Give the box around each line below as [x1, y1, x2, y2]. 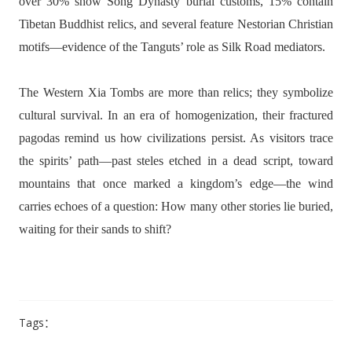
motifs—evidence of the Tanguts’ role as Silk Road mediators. [18, 40, 325, 53]
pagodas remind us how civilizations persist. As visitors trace [18, 131, 334, 145]
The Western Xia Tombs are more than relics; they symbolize [18, 86, 334, 99]
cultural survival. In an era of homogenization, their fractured [18, 108, 334, 122]
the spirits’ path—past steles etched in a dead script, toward [18, 154, 334, 167]
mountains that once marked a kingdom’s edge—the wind [18, 177, 334, 190]
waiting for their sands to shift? [18, 222, 171, 236]
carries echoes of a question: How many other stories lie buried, [18, 200, 334, 213]
